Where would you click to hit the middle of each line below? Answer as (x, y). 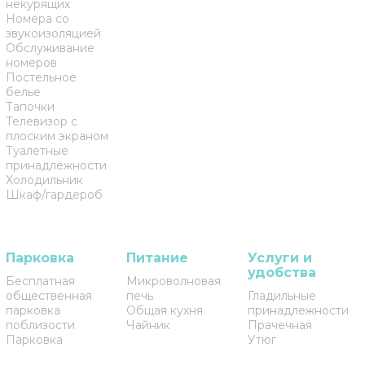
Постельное (41, 77)
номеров (31, 63)
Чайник (149, 325)
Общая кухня (165, 310)
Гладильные (282, 296)
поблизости (40, 325)
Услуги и (280, 258)
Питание (158, 258)
